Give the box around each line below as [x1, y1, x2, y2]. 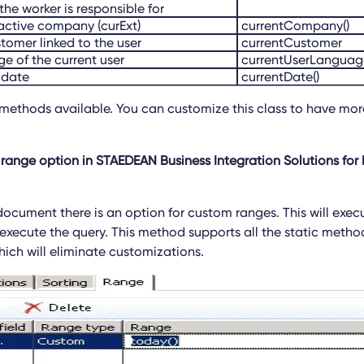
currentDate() [238, 69, 319, 84]
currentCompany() [238, 18, 349, 33]
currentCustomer [238, 35, 342, 50]
